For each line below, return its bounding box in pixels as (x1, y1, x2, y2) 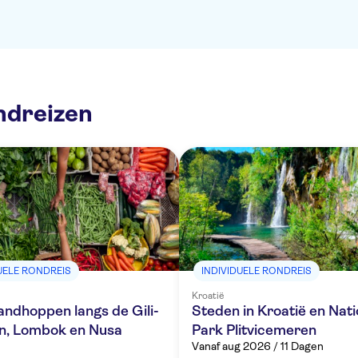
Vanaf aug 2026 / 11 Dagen (192, 340, 324, 352)
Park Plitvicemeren (192, 322, 316, 338)
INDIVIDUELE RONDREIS (201, 265, 312, 276)
